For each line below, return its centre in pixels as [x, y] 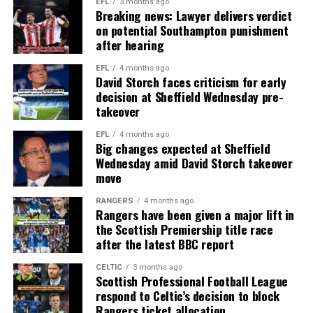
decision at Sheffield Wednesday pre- [189, 96]
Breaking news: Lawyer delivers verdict [194, 15]
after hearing [130, 44]
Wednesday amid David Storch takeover [194, 162]
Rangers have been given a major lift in [195, 214]
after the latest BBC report [165, 243]
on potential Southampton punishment [192, 30]
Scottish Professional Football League [191, 281]
